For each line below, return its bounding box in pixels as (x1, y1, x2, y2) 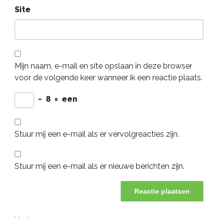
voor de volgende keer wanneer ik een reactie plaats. (15, 73, 202, 83)
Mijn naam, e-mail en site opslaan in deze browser (15, 61, 192, 71)
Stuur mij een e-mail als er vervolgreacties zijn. (15, 129, 179, 139)
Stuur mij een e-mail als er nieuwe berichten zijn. (15, 162, 184, 171)
